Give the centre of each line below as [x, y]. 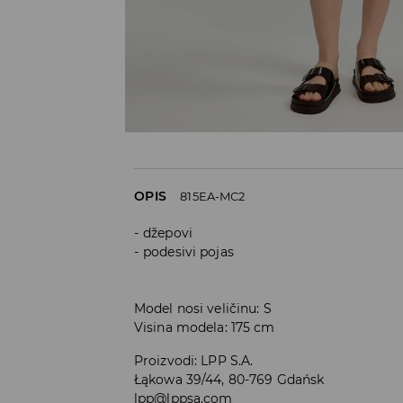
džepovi [168, 233]
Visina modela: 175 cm [205, 327]
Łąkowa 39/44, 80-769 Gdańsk [229, 379]
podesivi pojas [188, 251]
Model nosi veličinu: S [203, 308]
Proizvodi [165, 360]
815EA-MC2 [213, 196]
